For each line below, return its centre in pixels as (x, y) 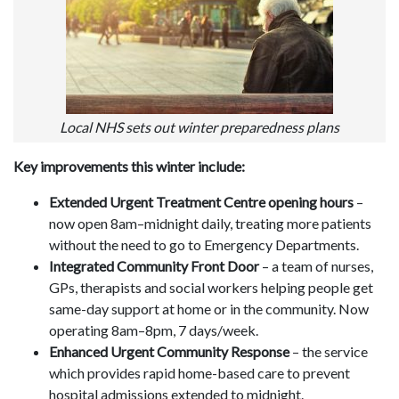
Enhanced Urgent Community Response (169, 352)
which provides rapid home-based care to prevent (199, 373)
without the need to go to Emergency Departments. (204, 245)
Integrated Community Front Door (154, 266)
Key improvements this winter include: (129, 167)
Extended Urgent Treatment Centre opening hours (201, 202)
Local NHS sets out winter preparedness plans (199, 127)
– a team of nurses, (316, 266)
